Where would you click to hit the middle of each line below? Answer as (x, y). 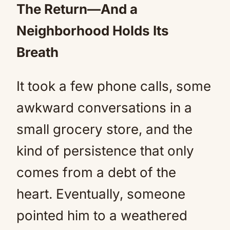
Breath (37, 52)
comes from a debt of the (96, 172)
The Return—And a (77, 9)
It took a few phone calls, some (114, 86)
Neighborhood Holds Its (93, 31)
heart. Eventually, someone (101, 194)
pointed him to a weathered (102, 215)
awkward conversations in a (104, 108)
